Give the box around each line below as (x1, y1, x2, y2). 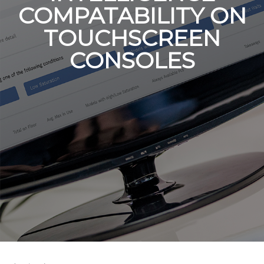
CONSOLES (69, 46, 195, 74)
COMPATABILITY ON (18, 1, 246, 29)
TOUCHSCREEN (44, 24, 220, 52)
